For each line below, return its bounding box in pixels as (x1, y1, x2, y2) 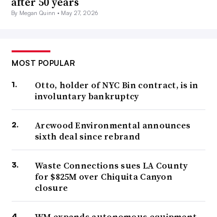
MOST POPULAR (12, 58, 75, 68)
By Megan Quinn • (11, 9, 62, 17)
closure (35, 182, 68, 194)
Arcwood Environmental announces (35, 119, 191, 132)
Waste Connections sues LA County (35, 159, 188, 172)
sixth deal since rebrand (35, 130, 140, 143)
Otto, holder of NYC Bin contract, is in (35, 79, 199, 92)
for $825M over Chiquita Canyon (35, 170, 173, 183)
